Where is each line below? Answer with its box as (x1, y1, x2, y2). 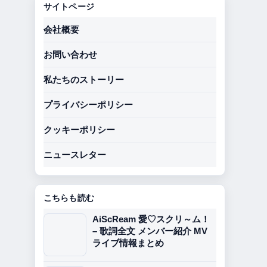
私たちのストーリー (44, 74, 124, 85)
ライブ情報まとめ (92, 238, 164, 248)
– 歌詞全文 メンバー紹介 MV (92, 226, 207, 236)
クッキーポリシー (44, 125, 115, 135)
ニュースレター (44, 150, 106, 160)
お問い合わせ (44, 49, 97, 60)
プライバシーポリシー (44, 100, 133, 110)
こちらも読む (44, 192, 94, 203)
